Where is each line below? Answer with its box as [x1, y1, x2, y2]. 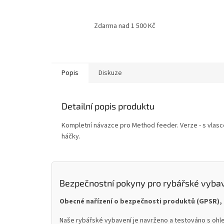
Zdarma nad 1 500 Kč [94, 21, 155, 31]
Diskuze [98, 68, 122, 78]
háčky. [61, 131, 80, 142]
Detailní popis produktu [61, 100, 154, 112]
